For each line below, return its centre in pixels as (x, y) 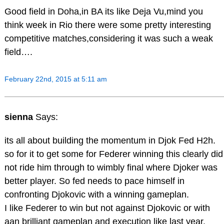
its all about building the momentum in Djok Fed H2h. (110, 141)
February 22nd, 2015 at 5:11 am (55, 79)
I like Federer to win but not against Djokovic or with (107, 208)
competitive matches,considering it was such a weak (108, 39)
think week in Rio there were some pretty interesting (107, 25)
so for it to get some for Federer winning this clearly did (113, 154)
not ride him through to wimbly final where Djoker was (111, 168)
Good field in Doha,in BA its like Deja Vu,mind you (103, 12)
